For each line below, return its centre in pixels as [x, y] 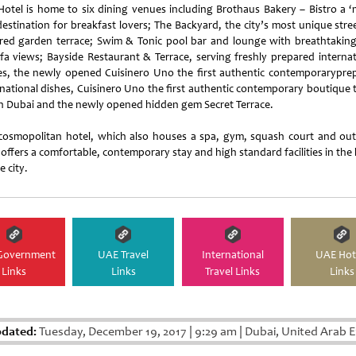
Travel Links [233, 271]
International [232, 254]
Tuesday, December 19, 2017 [113, 331]
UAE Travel [124, 254]
